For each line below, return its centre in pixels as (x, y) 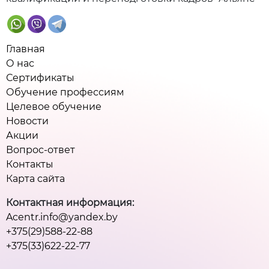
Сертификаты (40, 78)
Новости (27, 121)
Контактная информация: (70, 203)
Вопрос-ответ (41, 150)
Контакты (30, 164)
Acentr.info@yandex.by (62, 217)
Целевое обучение (54, 107)
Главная (26, 49)
